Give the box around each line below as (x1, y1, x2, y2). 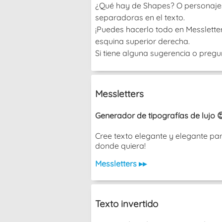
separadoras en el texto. (95, 12, 185, 22)
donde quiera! (95, 140, 146, 151)
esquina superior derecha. (95, 36, 190, 46)
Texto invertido (95, 197, 158, 210)
